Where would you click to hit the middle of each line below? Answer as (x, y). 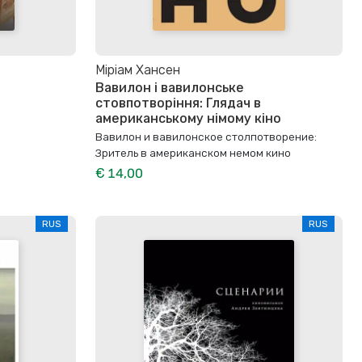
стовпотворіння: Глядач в (178, 103)
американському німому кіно (188, 119)
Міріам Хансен (138, 70)
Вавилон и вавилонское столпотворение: (206, 137)
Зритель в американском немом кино (193, 153)
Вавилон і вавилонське (170, 88)
